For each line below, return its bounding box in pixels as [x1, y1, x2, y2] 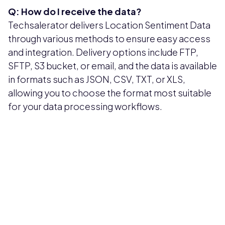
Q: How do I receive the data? [8, 5, 142, 17]
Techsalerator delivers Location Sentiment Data [8, 19, 210, 31]
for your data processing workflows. [8, 100, 162, 112]
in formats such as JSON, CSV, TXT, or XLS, [8, 73, 185, 85]
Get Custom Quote [71, 185, 154, 197]
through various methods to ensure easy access [8, 32, 210, 44]
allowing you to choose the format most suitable [8, 86, 211, 98]
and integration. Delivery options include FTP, [8, 46, 198, 58]
